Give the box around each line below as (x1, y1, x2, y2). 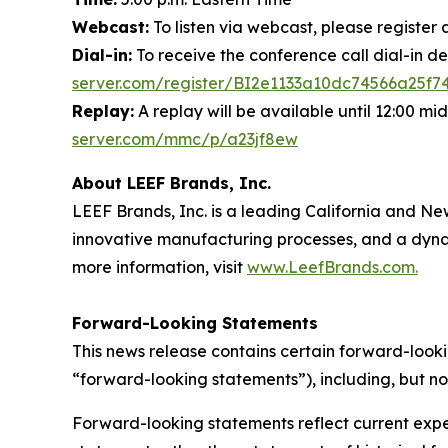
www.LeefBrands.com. (247, 257, 418, 277)
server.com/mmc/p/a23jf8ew (72, 129, 298, 149)
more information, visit (72, 257, 247, 277)
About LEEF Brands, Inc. (72, 173, 271, 193)
